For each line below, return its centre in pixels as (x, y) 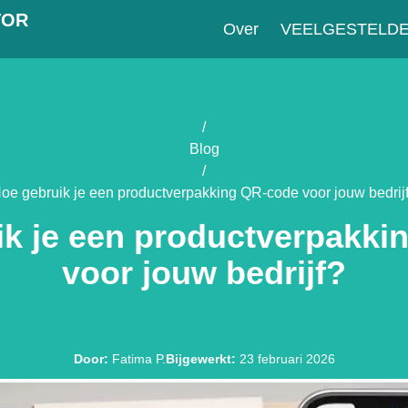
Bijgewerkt (198, 359)
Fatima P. (138, 359)
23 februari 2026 (287, 359)
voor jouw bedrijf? (204, 273)
